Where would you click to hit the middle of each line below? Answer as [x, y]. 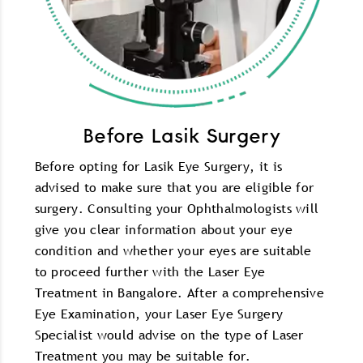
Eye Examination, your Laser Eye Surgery [159, 314]
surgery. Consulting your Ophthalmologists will [177, 209]
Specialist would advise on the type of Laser [169, 335]
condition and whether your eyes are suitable [173, 251]
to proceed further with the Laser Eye [150, 272]
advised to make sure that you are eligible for [174, 188]
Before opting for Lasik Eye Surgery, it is [158, 167]
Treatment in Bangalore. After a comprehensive [179, 293]
